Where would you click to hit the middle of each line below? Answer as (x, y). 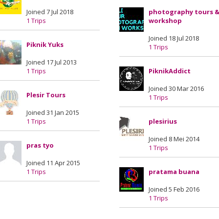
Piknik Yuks (45, 44)
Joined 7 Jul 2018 (50, 12)
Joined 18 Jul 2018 (174, 38)
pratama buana (174, 172)
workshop (165, 21)
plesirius (163, 121)
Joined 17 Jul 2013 (52, 62)
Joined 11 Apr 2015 (53, 163)
